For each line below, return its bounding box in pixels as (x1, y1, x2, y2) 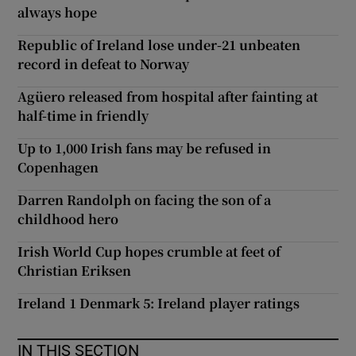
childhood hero (17, 209, 119, 228)
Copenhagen (17, 157, 99, 176)
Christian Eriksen (17, 261, 132, 280)
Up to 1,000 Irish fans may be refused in (17, 138, 272, 157)
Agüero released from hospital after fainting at (17, 87, 319, 106)
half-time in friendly (17, 106, 149, 125)
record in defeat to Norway (17, 54, 190, 73)
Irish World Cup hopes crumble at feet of (17, 242, 281, 261)
